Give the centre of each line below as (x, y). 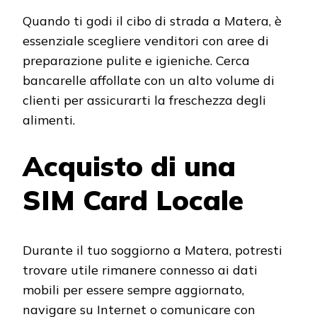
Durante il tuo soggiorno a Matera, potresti (152, 250)
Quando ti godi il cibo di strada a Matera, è (152, 21)
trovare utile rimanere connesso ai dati (140, 270)
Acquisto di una (129, 166)
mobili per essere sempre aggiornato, (133, 289)
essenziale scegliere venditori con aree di (146, 41)
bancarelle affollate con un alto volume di (149, 81)
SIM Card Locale (133, 200)
